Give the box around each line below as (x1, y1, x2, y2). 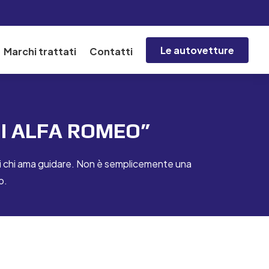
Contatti (89, 45, 133, 58)
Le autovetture (160, 43, 235, 56)
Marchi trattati (4, 45, 77, 58)
